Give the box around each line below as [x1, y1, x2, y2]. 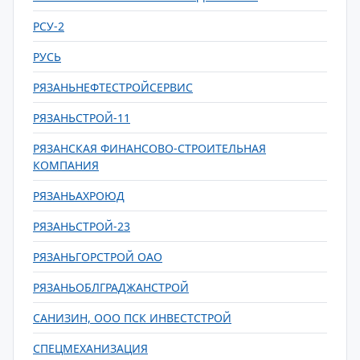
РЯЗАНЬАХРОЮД [33, 188, 125, 203]
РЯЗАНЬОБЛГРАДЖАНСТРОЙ [33, 280, 189, 295]
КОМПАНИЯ [33, 157, 99, 173]
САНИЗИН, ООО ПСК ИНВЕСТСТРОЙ [33, 310, 231, 325]
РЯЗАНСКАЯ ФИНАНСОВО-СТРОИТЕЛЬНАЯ [33, 141, 266, 156]
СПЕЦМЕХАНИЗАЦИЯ [33, 341, 148, 356]
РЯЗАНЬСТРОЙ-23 [33, 219, 130, 234]
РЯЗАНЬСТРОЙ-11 [33, 110, 130, 125]
